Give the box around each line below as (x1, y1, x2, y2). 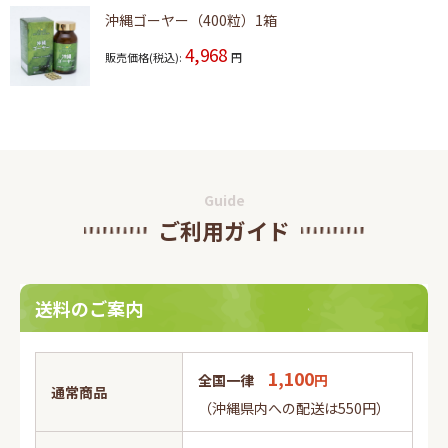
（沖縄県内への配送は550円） (198, 398, 390, 418)
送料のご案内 (35, 294, 143, 321)
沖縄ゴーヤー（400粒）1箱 (105, 10, 277, 30)
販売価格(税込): (105, 49, 182, 65)
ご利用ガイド (158, 214, 290, 246)
